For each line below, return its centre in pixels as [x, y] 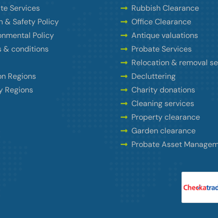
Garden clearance [163, 131]
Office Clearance [161, 22]
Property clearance [165, 117]
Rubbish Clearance [165, 8]
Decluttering [153, 76]
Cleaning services [163, 104]
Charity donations [163, 90]
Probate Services [161, 49]
